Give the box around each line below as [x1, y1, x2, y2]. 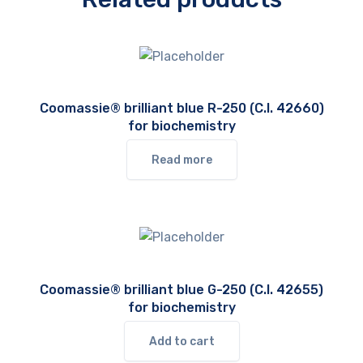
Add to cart [148, 334, 215, 348]
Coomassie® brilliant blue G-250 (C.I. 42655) [40, 281, 323, 297]
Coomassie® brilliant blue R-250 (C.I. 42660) [39, 100, 324, 117]
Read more [151, 153, 212, 168]
